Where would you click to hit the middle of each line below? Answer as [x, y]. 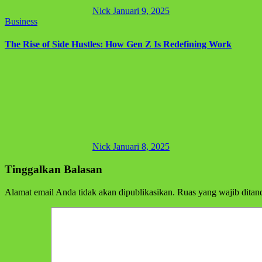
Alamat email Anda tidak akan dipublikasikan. [90, 192]
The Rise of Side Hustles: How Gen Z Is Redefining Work [118, 44]
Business [21, 21]
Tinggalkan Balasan [54, 169]
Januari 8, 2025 [141, 147]
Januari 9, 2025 [141, 11]
